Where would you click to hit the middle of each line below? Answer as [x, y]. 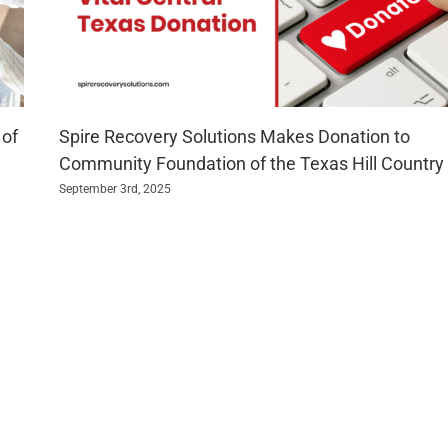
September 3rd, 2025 [114, 188]
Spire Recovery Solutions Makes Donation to [234, 137]
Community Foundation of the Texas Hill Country [251, 164]
